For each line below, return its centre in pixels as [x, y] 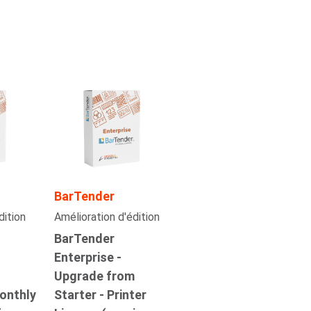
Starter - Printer [101, 295]
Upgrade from [95, 276]
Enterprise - [88, 258]
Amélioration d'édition [107, 217]
